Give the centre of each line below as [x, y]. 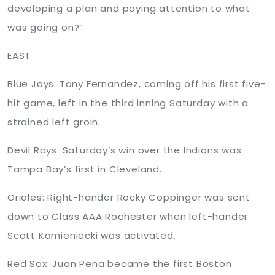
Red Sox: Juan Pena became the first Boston [120, 264]
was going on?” [46, 27]
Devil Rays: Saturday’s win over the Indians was [125, 150]
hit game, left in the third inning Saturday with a [128, 103]
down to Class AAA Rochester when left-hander [128, 216]
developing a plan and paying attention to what [129, 8]
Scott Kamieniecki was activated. [92, 235]
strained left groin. [54, 122]
